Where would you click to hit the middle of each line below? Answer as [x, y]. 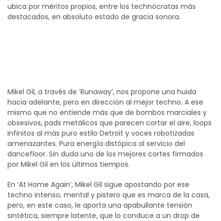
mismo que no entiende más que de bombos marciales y [107, 112]
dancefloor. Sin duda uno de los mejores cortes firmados [105, 154]
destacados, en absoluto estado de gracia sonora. [94, 17]
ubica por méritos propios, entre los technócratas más [102, 6]
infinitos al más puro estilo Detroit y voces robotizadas [101, 133]
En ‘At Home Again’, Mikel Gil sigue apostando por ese [98, 184]
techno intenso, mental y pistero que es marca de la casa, [109, 195]
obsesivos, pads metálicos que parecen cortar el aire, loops [110, 123]
